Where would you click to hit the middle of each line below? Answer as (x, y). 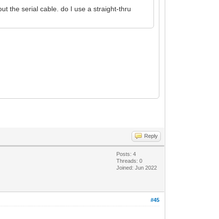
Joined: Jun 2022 (137, 167)
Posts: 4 (126, 154)
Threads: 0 (130, 161)
